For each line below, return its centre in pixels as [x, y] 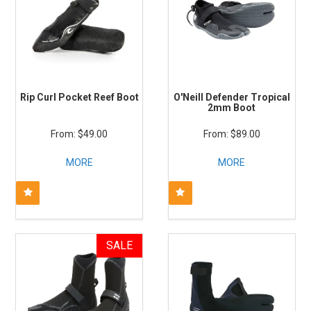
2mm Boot [232, 108]
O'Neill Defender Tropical [232, 98]
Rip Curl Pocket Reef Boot [79, 98]
